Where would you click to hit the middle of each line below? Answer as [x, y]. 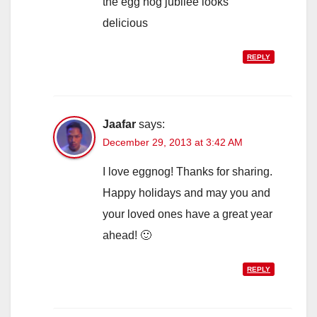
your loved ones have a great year [188, 214]
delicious [125, 23]
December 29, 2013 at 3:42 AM [173, 143]
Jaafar [119, 125]
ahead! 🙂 [127, 236]
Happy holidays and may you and [186, 193]
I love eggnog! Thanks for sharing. [188, 172]
